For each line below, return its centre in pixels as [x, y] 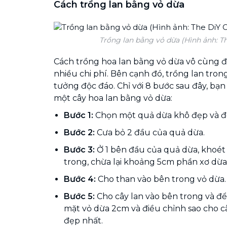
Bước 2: [79, 132]
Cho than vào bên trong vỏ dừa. [161, 179]
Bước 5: [79, 196]
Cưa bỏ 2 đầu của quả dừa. [150, 132]
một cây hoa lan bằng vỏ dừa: [113, 98]
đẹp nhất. [83, 220]
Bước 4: [80, 179]
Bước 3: [80, 149]
